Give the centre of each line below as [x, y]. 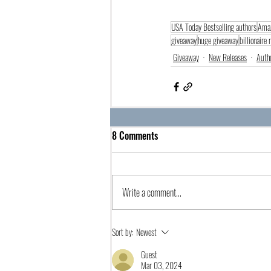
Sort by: [123, 232]
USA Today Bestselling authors [214, 27]
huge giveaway [218, 40]
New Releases [228, 57]
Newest [146, 232]
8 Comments [135, 135]
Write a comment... [152, 192]
